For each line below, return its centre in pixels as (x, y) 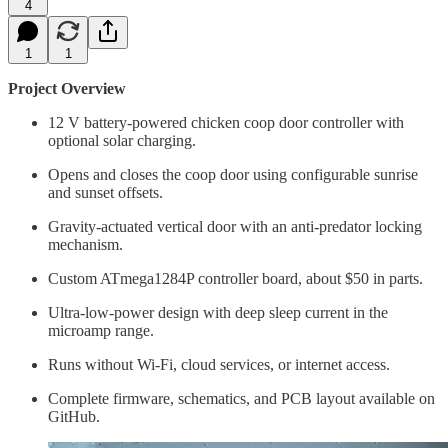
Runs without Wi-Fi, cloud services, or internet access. (219, 364)
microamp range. (101, 330)
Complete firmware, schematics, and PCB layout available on (241, 398)
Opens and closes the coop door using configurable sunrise (233, 174)
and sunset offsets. (105, 192)
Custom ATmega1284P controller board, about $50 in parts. (235, 278)
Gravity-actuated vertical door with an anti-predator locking (235, 226)
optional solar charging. (122, 140)
